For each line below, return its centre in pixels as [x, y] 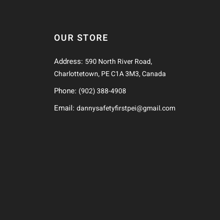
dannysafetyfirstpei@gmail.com [126, 109]
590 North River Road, [119, 62]
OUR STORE [81, 38]
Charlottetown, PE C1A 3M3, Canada [110, 74]
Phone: [67, 91]
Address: [70, 62]
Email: [66, 108]
